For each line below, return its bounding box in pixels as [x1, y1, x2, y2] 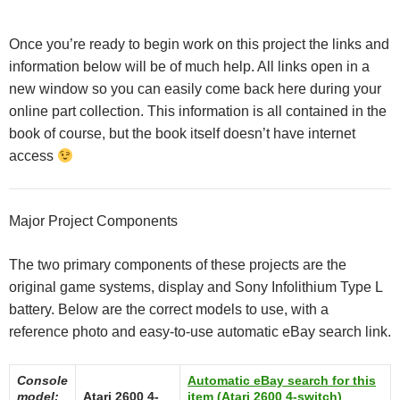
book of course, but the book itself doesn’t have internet [9, 126, 355, 141]
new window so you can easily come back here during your [9, 81, 381, 96]
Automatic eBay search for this [187, 373, 376, 387]
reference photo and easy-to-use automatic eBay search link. [9, 324, 391, 339]
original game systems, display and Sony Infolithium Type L [9, 279, 382, 295]
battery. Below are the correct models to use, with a [9, 302, 329, 317]
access [9, 148, 57, 163]
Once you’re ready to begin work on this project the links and [9, 37, 389, 52]
